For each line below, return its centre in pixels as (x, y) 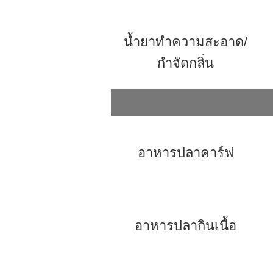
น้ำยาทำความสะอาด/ (186, 42)
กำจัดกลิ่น (186, 63)
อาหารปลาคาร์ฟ (186, 153)
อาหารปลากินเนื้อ (186, 226)
